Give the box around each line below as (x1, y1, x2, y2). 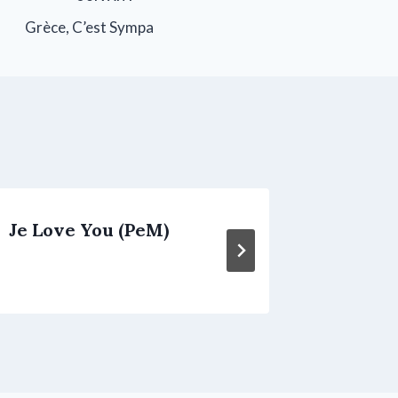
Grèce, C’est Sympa (25, 17, 154, 36)
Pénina (332, 218, 394, 241)
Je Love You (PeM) (9, 218, 170, 241)
